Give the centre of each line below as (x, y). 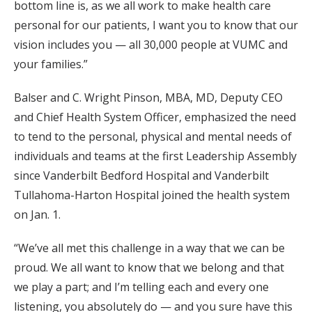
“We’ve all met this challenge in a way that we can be (149, 248)
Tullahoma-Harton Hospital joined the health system (152, 195)
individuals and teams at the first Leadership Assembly (155, 156)
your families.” (51, 64)
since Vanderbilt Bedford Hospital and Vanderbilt (141, 175)
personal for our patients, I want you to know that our (156, 25)
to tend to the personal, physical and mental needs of (153, 136)
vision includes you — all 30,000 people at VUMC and (151, 44)
